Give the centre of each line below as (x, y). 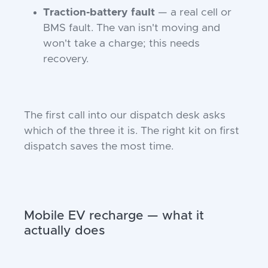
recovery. (66, 59)
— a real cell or (193, 13)
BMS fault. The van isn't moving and (132, 28)
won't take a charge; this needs (121, 44)
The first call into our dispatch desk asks (125, 115)
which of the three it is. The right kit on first (132, 131)
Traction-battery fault (99, 13)
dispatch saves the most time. (99, 147)
